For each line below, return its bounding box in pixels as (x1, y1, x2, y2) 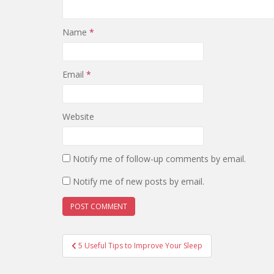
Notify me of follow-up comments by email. (73, 152, 246, 165)
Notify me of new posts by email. (73, 175, 204, 187)
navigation (62, 247, 143, 267)
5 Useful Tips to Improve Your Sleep (78, 240, 202, 251)
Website (62, 110, 94, 122)
